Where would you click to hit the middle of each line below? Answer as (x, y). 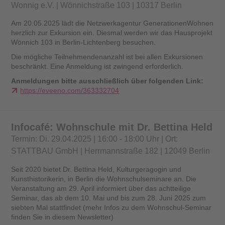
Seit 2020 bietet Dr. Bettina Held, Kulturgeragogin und (96, 169)
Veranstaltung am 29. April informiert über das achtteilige (101, 188)
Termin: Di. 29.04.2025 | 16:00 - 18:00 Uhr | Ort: (95, 139)
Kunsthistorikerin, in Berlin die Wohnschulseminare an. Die (104, 179)
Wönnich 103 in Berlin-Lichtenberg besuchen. (84, 42)
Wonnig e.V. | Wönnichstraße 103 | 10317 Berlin (97, 6)
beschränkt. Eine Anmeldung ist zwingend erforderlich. (97, 67)
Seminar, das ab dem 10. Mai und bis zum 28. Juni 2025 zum (109, 198)
